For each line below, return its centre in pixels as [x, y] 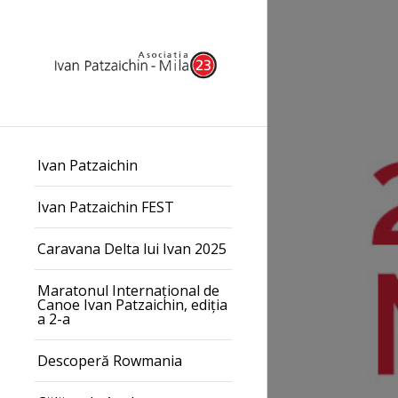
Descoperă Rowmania [110, 360]
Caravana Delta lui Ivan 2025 [132, 248]
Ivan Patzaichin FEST [106, 207]
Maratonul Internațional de [128, 290]
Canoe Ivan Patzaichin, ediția [132, 304]
